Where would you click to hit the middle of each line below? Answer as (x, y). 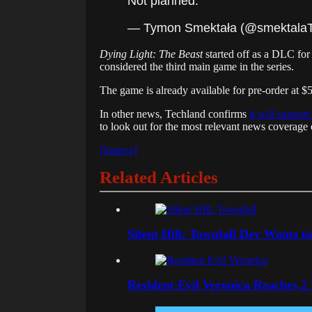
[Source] (118, 150)
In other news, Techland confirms (174, 114)
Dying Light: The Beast (151, 54)
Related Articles (159, 178)
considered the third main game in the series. (197, 67)
